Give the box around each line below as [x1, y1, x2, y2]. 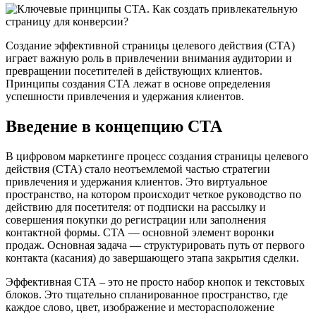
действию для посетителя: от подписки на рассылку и [6, 200, 266, 213]
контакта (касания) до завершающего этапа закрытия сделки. [6, 251, 299, 264]
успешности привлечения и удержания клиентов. [6, 90, 244, 102]
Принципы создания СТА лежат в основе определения [6, 77, 270, 90]
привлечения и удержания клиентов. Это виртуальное [6, 175, 267, 188]
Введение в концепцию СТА [6, 116, 222, 135]
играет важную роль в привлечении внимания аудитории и [6, 51, 292, 64]
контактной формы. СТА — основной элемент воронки [6, 226, 274, 238]
